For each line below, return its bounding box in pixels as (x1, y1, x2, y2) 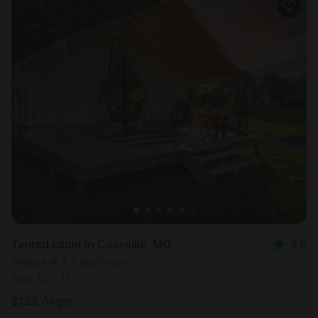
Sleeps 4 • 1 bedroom (11, 254, 128, 269)
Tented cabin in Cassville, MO (11, 237, 171, 252)
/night (42, 294, 73, 309)
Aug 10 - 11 (11, 271, 70, 286)
